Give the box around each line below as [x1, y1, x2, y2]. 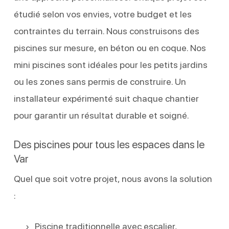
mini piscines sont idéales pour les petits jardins [13, 59, 208, 70]
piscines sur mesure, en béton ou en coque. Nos [13, 42, 206, 53]
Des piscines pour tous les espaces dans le [13, 138, 204, 151]
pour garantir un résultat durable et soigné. [13, 109, 189, 121]
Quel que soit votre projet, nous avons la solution [13, 173, 212, 184]
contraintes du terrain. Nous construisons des [13, 25, 199, 36]
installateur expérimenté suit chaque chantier [13, 93, 199, 104]
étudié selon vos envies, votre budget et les [13, 8, 192, 19]
